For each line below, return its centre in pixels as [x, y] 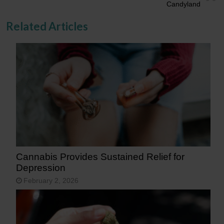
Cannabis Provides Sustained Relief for [100, 156]
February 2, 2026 [51, 180]
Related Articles [47, 26]
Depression [41, 167]
